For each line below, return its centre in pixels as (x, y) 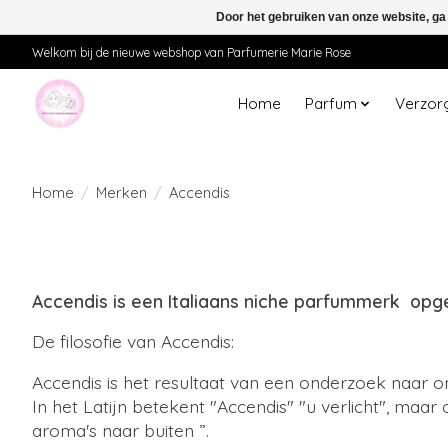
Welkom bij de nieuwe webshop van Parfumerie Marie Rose (191, 52)
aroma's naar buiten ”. (120, 429)
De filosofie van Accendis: (133, 341)
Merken (121, 192)
